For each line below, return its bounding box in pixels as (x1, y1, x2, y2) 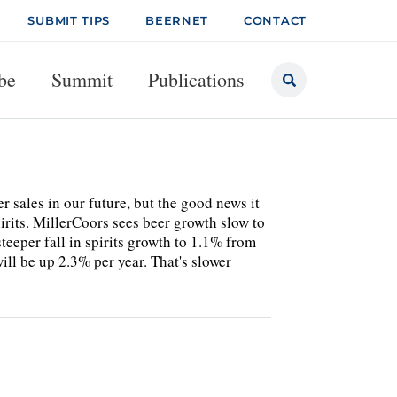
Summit (51, 66, 113, 92)
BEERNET (145, 13, 209, 27)
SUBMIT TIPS (27, 13, 111, 27)
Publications (148, 66, 245, 92)
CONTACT (244, 13, 307, 27)
